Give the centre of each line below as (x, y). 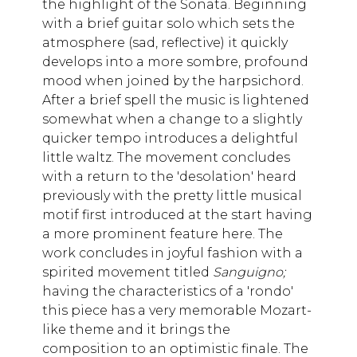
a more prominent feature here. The (163, 233)
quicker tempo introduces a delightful (170, 138)
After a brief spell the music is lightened (176, 100)
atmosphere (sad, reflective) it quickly (165, 42)
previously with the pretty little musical (172, 195)
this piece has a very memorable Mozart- (177, 310)
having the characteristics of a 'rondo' (168, 291)
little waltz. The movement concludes (166, 157)
